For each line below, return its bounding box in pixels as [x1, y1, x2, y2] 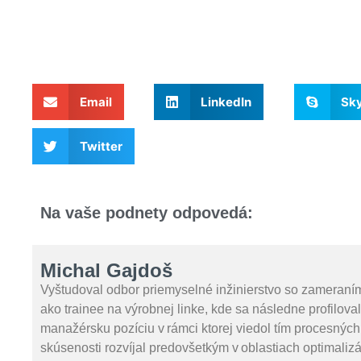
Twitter [79, 138, 122, 154]
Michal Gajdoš [40, 259, 172, 281]
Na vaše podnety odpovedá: [40, 204, 253, 222]
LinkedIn [201, 93, 252, 110]
